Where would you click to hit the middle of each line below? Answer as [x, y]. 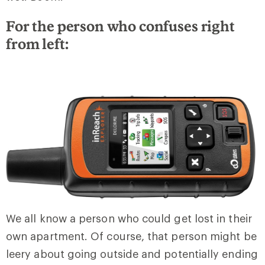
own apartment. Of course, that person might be [131, 236]
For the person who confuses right [120, 25]
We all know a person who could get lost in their [129, 219]
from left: [37, 43]
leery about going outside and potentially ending [132, 254]
